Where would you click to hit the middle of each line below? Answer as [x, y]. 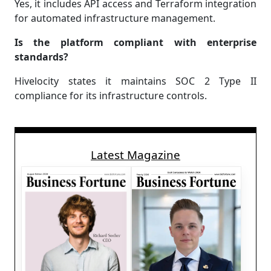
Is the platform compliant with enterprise [135, 43]
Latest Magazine [135, 155]
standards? [41, 57]
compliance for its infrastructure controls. [111, 96]
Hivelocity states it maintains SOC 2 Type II [135, 81]
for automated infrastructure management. [115, 18]
